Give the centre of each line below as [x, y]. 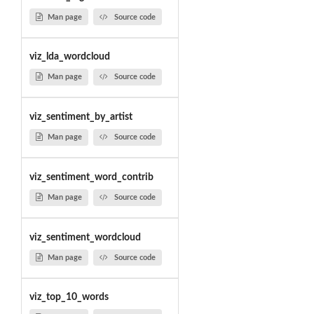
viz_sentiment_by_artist [81, 117]
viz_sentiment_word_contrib [91, 177]
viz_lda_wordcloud [69, 57]
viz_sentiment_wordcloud [85, 237]
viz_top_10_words [69, 298]
